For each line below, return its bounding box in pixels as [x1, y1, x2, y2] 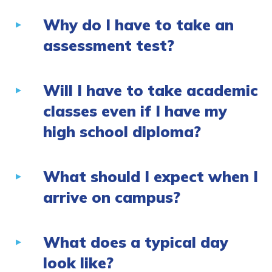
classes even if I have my [43, 101, 227, 121]
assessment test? [43, 36, 174, 55]
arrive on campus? [43, 188, 180, 207]
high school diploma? [43, 122, 201, 141]
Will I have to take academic [43, 81, 258, 100]
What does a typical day [43, 233, 228, 252]
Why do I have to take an [43, 15, 234, 35]
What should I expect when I [43, 167, 258, 186]
